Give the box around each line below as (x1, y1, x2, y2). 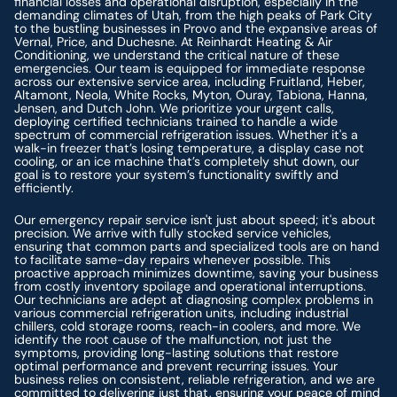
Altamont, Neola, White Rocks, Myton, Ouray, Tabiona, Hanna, (14, 87, 369, 104)
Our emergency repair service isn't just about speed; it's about (14, 211, 377, 228)
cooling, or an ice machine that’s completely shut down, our (14, 153, 360, 170)
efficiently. (14, 180, 74, 197)
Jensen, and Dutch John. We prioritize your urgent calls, (14, 100, 335, 117)
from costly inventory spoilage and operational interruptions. (14, 277, 367, 294)
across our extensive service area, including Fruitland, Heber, (14, 74, 366, 90)
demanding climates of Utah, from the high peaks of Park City (14, 7, 373, 24)
